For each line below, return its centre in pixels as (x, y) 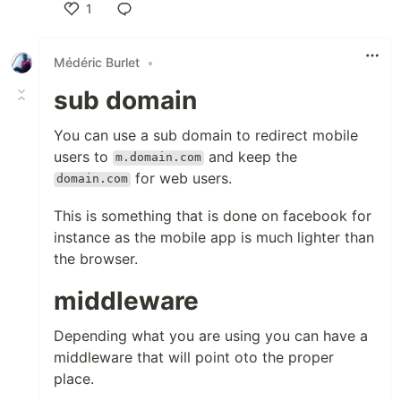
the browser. (96, 258)
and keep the (251, 156)
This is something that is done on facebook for (213, 215)
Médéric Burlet (97, 63)
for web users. (182, 178)
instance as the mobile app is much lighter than (214, 237)
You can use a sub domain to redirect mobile (206, 135)
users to (83, 156)
